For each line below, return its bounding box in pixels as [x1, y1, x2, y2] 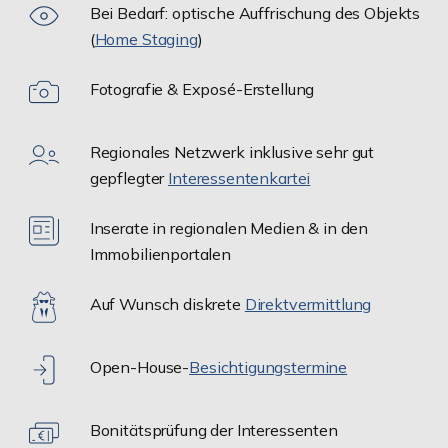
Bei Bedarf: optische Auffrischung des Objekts [89, 2, 421, 23]
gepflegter [89, 167, 169, 188]
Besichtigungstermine [189, 356, 348, 377]
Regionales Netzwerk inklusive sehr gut [89, 141, 375, 162]
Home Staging [94, 28, 198, 49]
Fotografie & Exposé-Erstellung [89, 78, 315, 99]
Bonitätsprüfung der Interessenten [89, 419, 338, 440]
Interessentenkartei [168, 167, 311, 188]
